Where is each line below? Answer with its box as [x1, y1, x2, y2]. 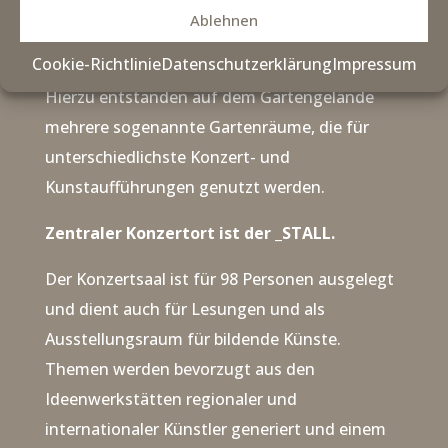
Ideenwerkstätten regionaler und [44, 388, 297, 411]
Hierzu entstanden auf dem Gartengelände [44, 86, 374, 109]
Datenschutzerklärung [160, 53, 332, 75]
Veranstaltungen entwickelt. [44, 40, 261, 63]
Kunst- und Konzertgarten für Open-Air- [44, 10, 349, 33]
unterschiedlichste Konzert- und [44, 146, 290, 169]
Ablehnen [190, 9, 258, 30]
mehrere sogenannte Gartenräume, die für [44, 116, 369, 139]
